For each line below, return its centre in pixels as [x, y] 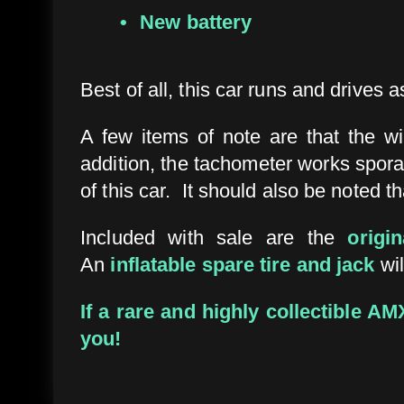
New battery [196, 22]
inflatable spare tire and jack [243, 264]
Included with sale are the [214, 237]
